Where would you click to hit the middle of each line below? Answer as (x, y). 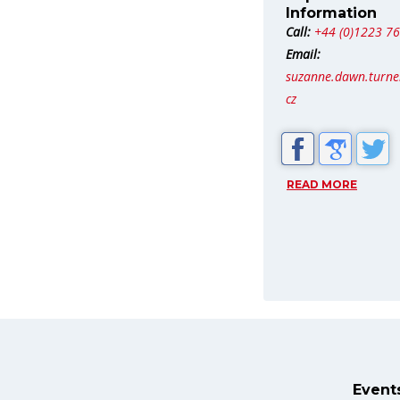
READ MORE (322, 184)
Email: (303, 54)
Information (331, 13)
